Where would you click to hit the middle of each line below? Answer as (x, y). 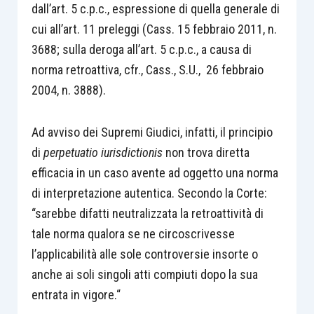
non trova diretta (207, 152)
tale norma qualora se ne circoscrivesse (133, 234)
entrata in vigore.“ (76, 295)
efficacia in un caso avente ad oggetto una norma (155, 173)
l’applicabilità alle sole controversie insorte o (144, 254)
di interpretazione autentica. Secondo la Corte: (149, 193)
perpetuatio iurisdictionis (104, 152)
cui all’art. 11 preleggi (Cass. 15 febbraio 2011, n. (154, 29)
